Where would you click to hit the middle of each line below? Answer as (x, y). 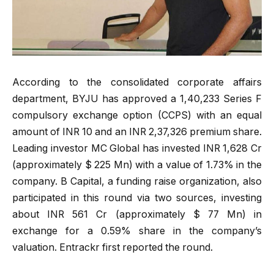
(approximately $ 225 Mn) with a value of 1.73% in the (137, 165)
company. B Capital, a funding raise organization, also (137, 181)
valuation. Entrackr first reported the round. (113, 247)
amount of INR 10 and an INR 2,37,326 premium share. (137, 131)
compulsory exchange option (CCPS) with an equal (137, 115)
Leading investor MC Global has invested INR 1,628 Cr (137, 148)
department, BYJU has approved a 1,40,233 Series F (137, 98)
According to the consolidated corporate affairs (137, 82)
